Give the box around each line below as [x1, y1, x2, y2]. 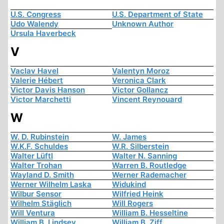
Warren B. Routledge [112, 160, 186, 170]
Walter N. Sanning [112, 151, 177, 161]
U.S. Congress [10, 9, 61, 19]
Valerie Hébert [10, 75, 63, 85]
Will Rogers [112, 198, 153, 208]
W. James [112, 132, 146, 142]
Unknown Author [112, 19, 173, 29]
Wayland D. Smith [10, 170, 74, 180]
